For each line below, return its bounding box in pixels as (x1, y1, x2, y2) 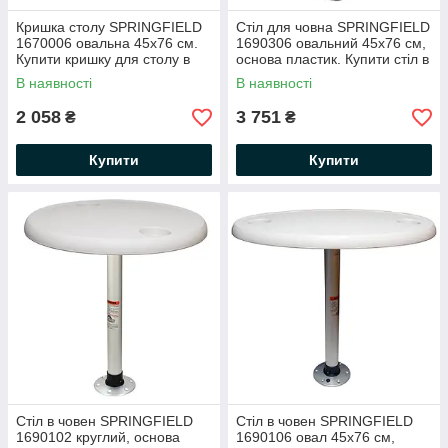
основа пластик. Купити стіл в (236, 51, 429, 67)
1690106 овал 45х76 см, (236, 429, 395, 445)
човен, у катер (16, 67, 109, 83)
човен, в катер (236, 67, 329, 83)
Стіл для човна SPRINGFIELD (236, 19, 430, 35)
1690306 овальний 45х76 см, (236, 35, 426, 51)
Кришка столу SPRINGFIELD (16, 19, 202, 35)
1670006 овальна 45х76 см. (16, 35, 198, 51)
